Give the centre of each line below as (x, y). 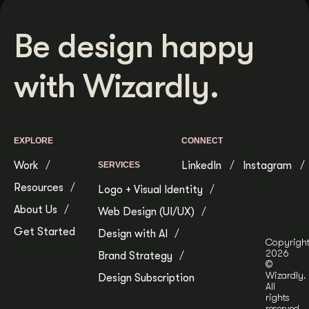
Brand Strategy (135, 256)
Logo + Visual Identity (150, 190)
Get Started (44, 232)
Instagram (267, 166)
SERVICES (119, 165)
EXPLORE (33, 141)
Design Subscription (146, 278)
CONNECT (202, 141)
